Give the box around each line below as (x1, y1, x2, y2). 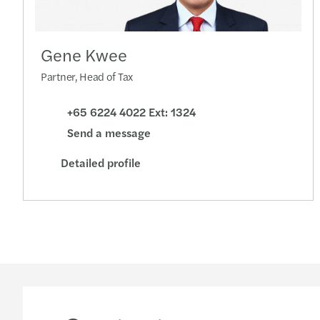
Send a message (67, 124, 151, 141)
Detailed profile (61, 154, 141, 171)
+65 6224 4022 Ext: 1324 (64, 104, 196, 121)
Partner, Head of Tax (41, 69, 133, 84)
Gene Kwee (41, 42, 127, 67)
